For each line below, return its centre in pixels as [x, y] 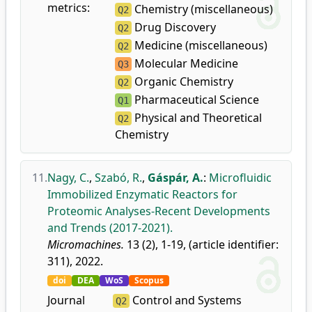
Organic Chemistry [182, 81]
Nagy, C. [68, 178]
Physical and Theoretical [196, 118]
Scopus [149, 280]
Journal [66, 300]
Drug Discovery [173, 27]
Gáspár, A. [175, 178]
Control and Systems [185, 300]
